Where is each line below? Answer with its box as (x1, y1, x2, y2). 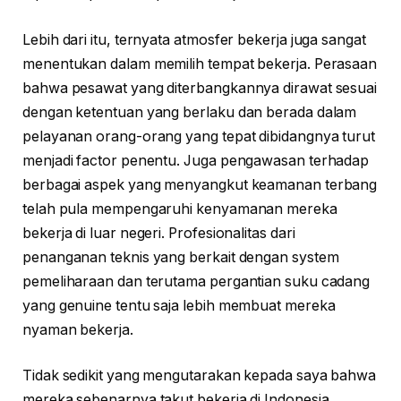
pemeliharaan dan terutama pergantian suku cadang (22, 272, 371, 290)
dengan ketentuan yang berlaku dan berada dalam (22, 103, 357, 121)
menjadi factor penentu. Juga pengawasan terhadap (22, 151, 370, 169)
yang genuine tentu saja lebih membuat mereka (22, 296, 336, 314)
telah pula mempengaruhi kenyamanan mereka (22, 200, 337, 218)
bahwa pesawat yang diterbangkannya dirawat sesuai (22, 79, 378, 97)
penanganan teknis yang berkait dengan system (22, 248, 339, 266)
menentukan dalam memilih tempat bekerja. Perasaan (22, 55, 378, 73)
